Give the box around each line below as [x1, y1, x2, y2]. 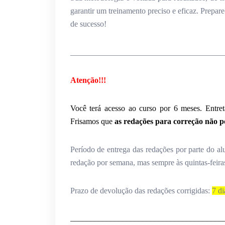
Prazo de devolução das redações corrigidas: [70, 186, 212, 195]
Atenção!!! [70, 76, 108, 85]
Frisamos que [70, 117, 115, 126]
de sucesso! [70, 20, 106, 29]
